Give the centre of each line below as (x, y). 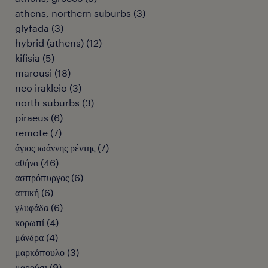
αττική (27, 192)
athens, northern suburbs (73, 13)
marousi (33, 72)
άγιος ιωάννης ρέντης (55, 147)
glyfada (32, 28)
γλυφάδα (32, 207)
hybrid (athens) (49, 42)
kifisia (28, 57)
